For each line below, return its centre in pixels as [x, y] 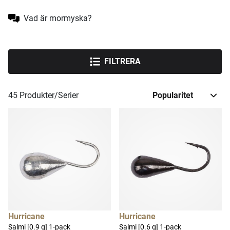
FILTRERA [122, 62]
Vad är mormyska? [58, 18]
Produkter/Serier [48, 95]
